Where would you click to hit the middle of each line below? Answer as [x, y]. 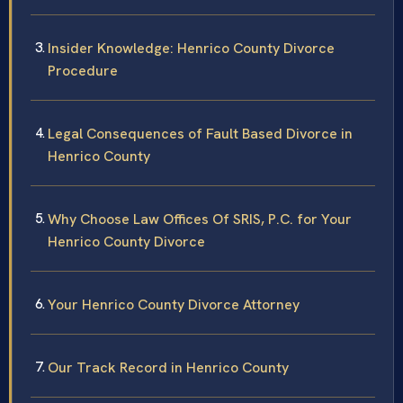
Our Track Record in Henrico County [168, 368]
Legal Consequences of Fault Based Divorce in [200, 134]
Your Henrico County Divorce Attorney [174, 305]
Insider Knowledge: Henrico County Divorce [191, 49]
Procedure [83, 71]
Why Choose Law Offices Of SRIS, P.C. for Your [200, 219]
